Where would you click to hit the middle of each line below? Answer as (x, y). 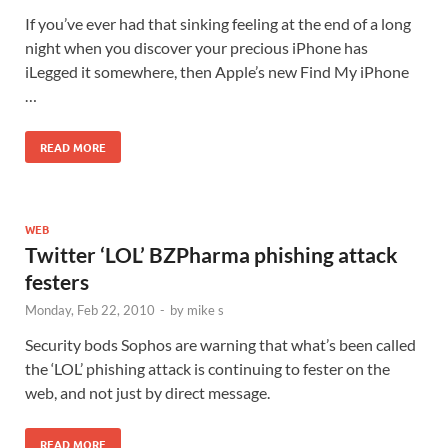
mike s (205, 309)
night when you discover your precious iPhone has (196, 47)
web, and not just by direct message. (147, 392)
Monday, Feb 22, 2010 (90, 309)
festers (57, 281)
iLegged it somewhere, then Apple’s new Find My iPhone (217, 71)
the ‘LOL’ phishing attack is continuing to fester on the (207, 368)
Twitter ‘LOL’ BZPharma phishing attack (211, 254)
